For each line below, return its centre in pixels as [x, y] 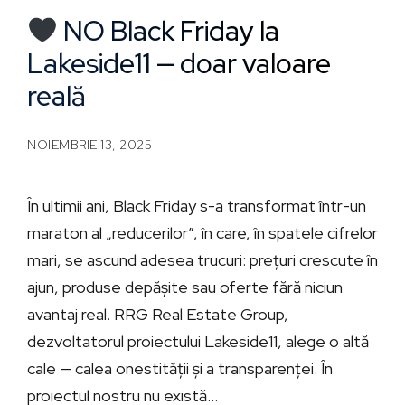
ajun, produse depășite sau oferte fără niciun [185, 287]
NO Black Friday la [169, 30]
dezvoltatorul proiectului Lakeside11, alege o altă [198, 341]
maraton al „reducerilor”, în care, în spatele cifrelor [202, 232]
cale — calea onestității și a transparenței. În [180, 368]
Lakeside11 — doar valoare [179, 63]
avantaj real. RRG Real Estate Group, [158, 314]
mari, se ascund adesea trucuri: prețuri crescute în [202, 259]
